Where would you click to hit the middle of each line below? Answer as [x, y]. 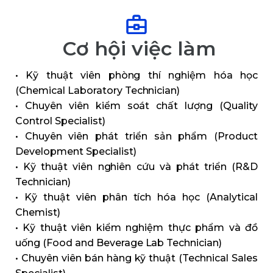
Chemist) [38, 213]
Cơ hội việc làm [140, 49]
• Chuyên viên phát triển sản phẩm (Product [136, 136]
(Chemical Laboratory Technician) [98, 91]
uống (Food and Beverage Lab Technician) [119, 243]
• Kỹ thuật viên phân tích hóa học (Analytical [136, 197]
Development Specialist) [76, 152]
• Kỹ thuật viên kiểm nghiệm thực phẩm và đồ [136, 228]
